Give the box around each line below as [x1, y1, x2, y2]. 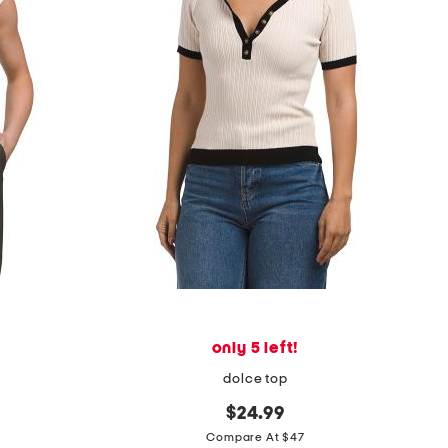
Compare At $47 [206, 431, 305, 444]
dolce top [223, 372, 288, 387]
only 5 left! [211, 340, 300, 357]
